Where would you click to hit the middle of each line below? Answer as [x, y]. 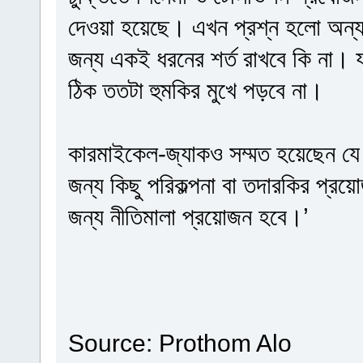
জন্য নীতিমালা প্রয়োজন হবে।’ [188, 216]
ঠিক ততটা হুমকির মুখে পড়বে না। [195, 90]
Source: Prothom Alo [179, 342]
